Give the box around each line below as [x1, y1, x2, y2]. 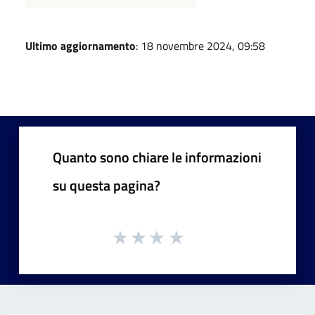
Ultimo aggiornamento [25, 37, 136, 54]
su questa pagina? [53, 174, 160, 196]
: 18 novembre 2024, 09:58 [136, 37, 265, 54]
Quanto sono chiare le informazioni [53, 146, 262, 168]
